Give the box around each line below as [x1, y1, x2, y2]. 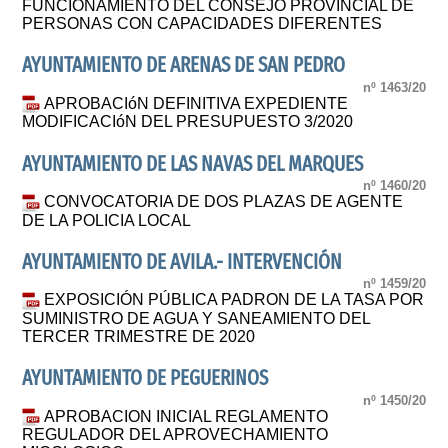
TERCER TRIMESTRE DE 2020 [22, 328, 256, 346]
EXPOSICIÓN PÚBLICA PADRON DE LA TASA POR [44, 291, 425, 309]
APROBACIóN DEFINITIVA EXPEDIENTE [44, 94, 349, 112]
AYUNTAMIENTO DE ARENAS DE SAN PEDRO [22, 53, 346, 79]
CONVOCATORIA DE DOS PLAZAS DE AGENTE [44, 193, 404, 211]
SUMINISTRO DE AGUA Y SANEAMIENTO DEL [22, 310, 371, 328]
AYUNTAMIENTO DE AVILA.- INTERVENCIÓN [22, 249, 343, 275]
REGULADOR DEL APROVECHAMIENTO [22, 426, 329, 444]
